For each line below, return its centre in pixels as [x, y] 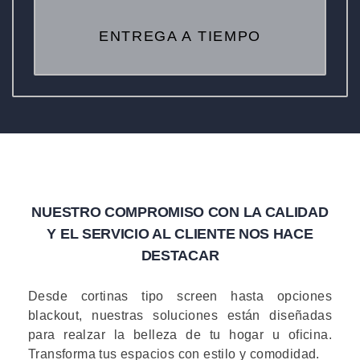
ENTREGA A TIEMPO [180, 37]
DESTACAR [180, 255]
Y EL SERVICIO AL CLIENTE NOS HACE [180, 233]
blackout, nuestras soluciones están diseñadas [180, 315]
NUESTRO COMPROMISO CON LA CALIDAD [180, 212]
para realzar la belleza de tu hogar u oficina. [180, 334]
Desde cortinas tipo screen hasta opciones [180, 296]
